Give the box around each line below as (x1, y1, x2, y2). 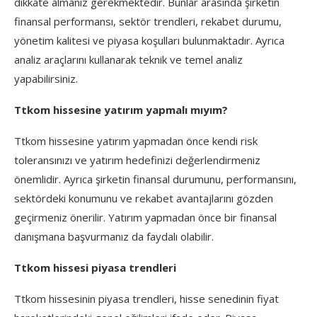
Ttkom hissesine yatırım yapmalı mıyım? (14, 102, 228, 117)
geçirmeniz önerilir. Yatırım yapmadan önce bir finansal (14, 209, 277, 224)
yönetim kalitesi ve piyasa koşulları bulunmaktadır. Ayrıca (14, 33, 284, 47)
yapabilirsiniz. (14, 71, 78, 86)
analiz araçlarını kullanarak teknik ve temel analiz (14, 52, 243, 67)
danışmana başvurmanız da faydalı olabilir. (14, 229, 214, 243)
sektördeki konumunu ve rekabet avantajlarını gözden (14, 190, 273, 205)
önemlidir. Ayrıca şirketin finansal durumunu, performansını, (14, 171, 296, 186)
